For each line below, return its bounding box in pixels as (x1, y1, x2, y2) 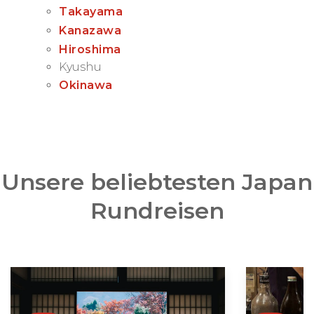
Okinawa (59, 78, 113, 93)
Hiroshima (59, 43, 121, 57)
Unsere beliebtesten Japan (1, 168, 313, 196)
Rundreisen (90, 197, 224, 225)
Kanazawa (59, 24, 121, 38)
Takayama (59, 5, 123, 19)
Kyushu (59, 60, 102, 74)
